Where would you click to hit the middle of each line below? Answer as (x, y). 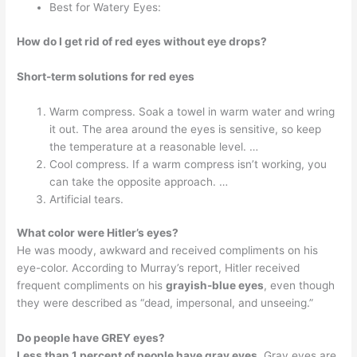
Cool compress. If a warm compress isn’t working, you (188, 164)
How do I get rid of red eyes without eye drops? (142, 41)
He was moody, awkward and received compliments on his (168, 251)
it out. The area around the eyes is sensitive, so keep (186, 129)
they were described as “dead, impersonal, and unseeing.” (165, 303)
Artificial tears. (87, 199)
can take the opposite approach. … (139, 181)
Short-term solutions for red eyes (106, 76)
